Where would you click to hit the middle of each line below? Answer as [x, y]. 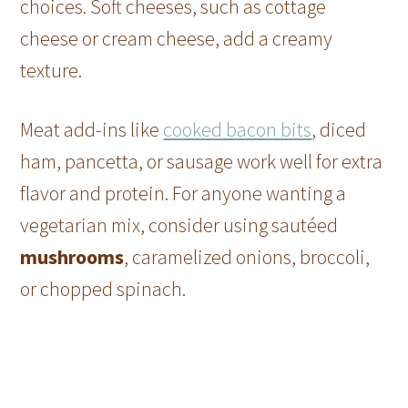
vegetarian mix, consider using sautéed [179, 225]
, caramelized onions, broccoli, [247, 257]
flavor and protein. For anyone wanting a [184, 194]
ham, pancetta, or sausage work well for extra [202, 162]
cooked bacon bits [238, 130]
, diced [339, 130]
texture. [51, 71]
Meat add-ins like [92, 130]
